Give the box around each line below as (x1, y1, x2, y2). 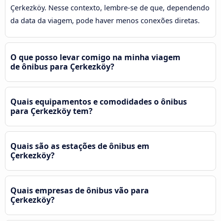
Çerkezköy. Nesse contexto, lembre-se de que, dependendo (10, 3, 210, 13)
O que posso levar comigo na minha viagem (10, 52, 181, 63)
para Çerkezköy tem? (10, 106, 93, 117)
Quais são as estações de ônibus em (10, 141, 149, 152)
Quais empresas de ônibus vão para (10, 185, 149, 196)
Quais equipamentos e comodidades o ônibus (10, 96, 187, 108)
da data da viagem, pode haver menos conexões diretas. (10, 16, 200, 26)
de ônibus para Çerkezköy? (10, 61, 114, 73)
